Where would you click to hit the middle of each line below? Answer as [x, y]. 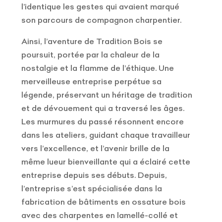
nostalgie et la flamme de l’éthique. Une [98, 68]
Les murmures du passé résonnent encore [103, 122]
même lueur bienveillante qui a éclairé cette [106, 162]
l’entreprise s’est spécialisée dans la [92, 189]
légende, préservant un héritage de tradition [107, 95]
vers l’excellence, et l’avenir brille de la [96, 148]
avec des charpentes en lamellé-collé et [100, 215]
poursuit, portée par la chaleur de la [91, 55]
